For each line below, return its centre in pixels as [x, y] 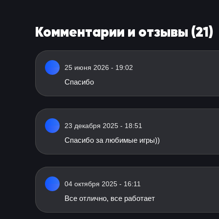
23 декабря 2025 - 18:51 [103, 126]
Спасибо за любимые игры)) [112, 140]
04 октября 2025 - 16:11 [103, 184]
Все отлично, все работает [110, 198]
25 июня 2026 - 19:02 [99, 67]
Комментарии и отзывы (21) [124, 32]
